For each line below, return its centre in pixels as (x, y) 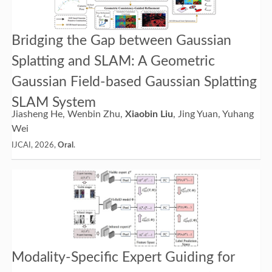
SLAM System (53, 102)
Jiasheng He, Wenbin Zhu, (68, 114)
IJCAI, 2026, (34, 145)
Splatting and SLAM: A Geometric (113, 61)
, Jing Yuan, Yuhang (213, 114)
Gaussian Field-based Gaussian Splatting (134, 81)
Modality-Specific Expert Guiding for (123, 257)
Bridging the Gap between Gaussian (121, 40)
